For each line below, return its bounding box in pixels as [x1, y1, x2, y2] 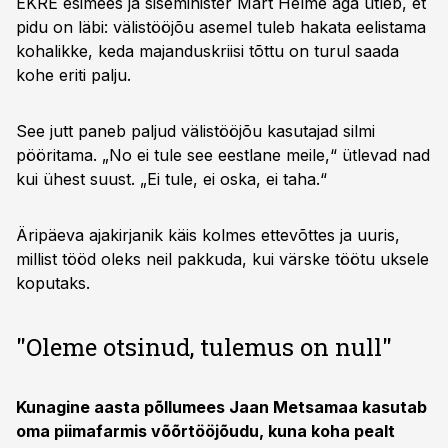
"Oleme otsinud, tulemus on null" [16, 331, 392, 363]
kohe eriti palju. [16, 65, 131, 85]
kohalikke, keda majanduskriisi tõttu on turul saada [16, 41, 399, 61]
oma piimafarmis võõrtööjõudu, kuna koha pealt [16, 421, 395, 441]
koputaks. [16, 273, 90, 293]
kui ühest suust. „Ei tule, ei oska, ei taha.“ [16, 169, 327, 189]
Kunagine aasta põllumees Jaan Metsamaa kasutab [16, 397, 427, 417]
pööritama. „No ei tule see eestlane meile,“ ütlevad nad [16, 145, 430, 165]
